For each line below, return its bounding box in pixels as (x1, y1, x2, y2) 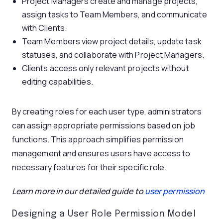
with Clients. (22, 22, 67, 33)
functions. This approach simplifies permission (12, 134, 184, 145)
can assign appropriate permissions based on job (12, 120, 195, 131)
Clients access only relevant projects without (22, 63, 189, 74)
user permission (143, 186, 205, 197)
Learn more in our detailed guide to (12, 186, 143, 197)
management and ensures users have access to (12, 148, 191, 159)
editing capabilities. (22, 76, 93, 87)
